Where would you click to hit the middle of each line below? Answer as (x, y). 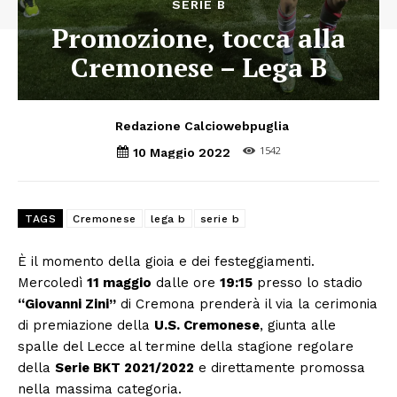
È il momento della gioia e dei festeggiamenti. (166, 262)
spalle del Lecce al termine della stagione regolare (186, 347)
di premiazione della (86, 326)
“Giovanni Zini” (67, 304)
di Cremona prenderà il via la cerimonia (247, 304)
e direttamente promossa (280, 368)
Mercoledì (52, 283)
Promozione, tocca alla (198, 38)
